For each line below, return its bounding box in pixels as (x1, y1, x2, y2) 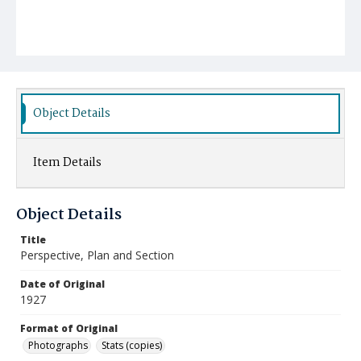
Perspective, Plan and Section (20, 247, 174, 263)
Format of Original (20, 322, 118, 335)
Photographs (28, 338, 88, 352)
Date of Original (20, 277, 105, 291)
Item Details (33, 153, 102, 172)
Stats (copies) (102, 338, 162, 352)
